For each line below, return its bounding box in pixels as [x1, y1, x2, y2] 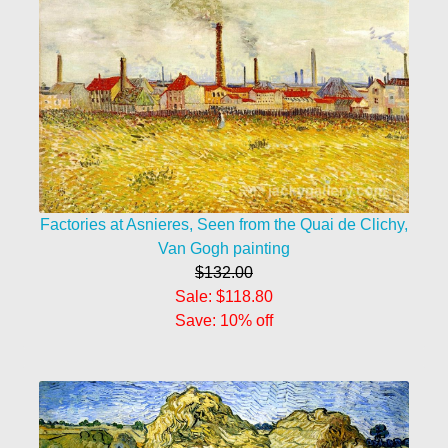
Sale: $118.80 [175, 288, 273, 306]
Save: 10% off [175, 312, 273, 330]
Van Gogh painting [158, 240, 290, 258]
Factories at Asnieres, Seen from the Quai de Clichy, [40, 216, 408, 234]
